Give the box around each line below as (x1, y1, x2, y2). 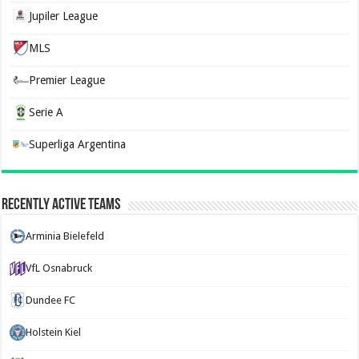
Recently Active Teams (2, 197, 121, 213)
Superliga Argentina (29, 138, 127, 151)
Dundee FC (26, 294, 76, 306)
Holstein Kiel (26, 326, 82, 338)
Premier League (29, 74, 106, 87)
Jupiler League (29, 10, 99, 22)
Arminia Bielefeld (26, 230, 105, 242)
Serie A (29, 106, 64, 119)
